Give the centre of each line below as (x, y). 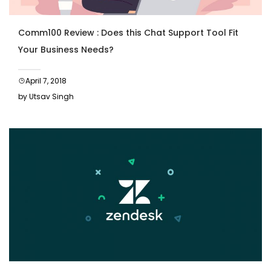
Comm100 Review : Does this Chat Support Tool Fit (128, 33)
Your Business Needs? (66, 50)
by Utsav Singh (46, 97)
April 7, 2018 (46, 81)
